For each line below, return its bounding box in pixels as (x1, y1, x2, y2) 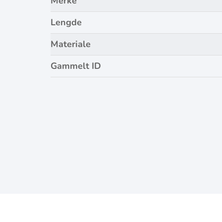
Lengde (51, 16, 82, 29)
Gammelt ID (51, 60, 101, 72)
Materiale (51, 38, 91, 51)
